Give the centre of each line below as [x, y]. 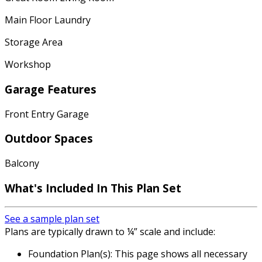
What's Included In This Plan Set [93, 188]
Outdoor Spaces [49, 139]
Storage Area [34, 42]
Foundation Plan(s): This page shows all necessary [138, 254]
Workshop [28, 65]
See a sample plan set [52, 218]
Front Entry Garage [47, 114]
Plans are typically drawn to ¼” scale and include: [110, 231]
